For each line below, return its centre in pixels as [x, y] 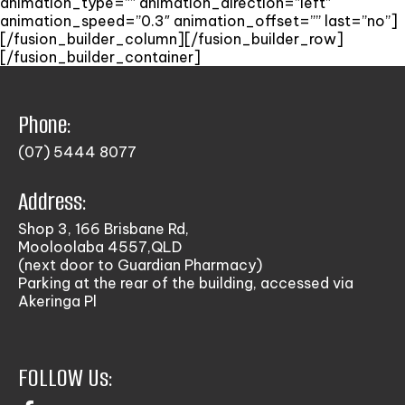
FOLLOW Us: [66, 377]
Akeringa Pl [57, 301]
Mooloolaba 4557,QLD [100, 246]
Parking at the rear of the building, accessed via [186, 283]
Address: [52, 201]
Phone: [45, 124]
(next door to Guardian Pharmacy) [140, 264]
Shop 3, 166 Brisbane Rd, [104, 228]
